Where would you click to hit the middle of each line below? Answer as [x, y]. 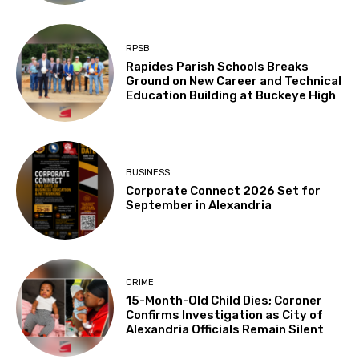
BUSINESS [148, 172]
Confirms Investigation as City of [225, 315]
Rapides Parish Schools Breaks [218, 66]
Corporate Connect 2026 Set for [224, 190]
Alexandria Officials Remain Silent [225, 330]
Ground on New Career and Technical [234, 81]
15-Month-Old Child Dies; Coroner [224, 301]
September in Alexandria [199, 205]
